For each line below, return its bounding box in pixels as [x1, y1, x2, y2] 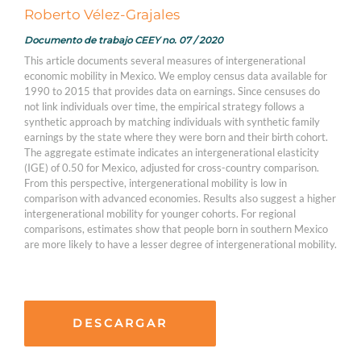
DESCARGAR [73, 316, 168, 331]
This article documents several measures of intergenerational [24, 54, 305, 68]
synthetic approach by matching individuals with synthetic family [24, 115, 320, 129]
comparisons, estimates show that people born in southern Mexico [24, 222, 328, 236]
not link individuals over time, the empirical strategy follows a [24, 100, 305, 114]
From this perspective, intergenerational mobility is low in [24, 176, 287, 190]
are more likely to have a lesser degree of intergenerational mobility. [24, 238, 337, 251]
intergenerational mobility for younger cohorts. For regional [24, 207, 296, 221]
